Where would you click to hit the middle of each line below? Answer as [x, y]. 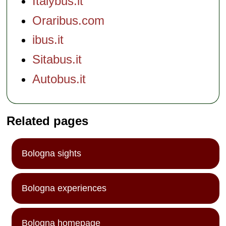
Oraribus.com [69, 20]
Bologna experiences [64, 188]
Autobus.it [59, 79]
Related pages [48, 121]
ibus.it [48, 40]
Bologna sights [52, 153]
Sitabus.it [57, 60]
